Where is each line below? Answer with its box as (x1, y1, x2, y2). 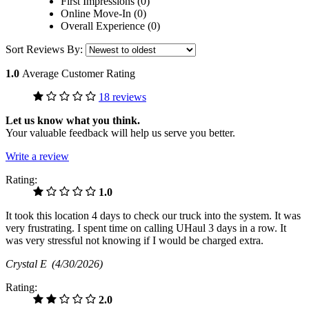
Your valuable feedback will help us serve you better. (6, 127, 235, 139)
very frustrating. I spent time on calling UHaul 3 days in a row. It (6, 222, 286, 235)
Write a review (6, 150, 69, 163)
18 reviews (99, 91, 146, 103)
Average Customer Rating (22, 68, 135, 80)
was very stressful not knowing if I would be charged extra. (6, 235, 263, 247)
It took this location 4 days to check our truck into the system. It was (6, 210, 301, 222)
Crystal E (6, 258, 52, 270)
